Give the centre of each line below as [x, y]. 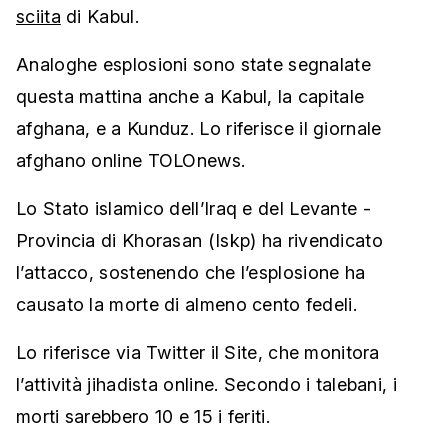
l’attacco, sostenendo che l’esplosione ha [191, 273]
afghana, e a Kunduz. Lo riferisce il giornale [199, 129]
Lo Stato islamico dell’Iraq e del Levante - [193, 209]
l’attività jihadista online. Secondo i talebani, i [206, 385]
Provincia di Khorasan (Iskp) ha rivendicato [199, 241]
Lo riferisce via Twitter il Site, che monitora [198, 353]
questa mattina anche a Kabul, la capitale [190, 97]
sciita [38, 17]
